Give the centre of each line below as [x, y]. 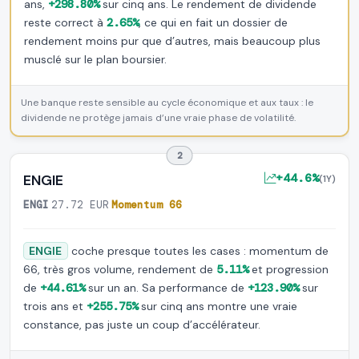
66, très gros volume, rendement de [120, 269]
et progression [288, 269]
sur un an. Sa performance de [166, 288]
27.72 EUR [80, 205]
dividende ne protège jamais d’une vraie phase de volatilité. [158, 118]
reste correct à [65, 22]
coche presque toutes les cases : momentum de [198, 251]
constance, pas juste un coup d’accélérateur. [142, 325]
